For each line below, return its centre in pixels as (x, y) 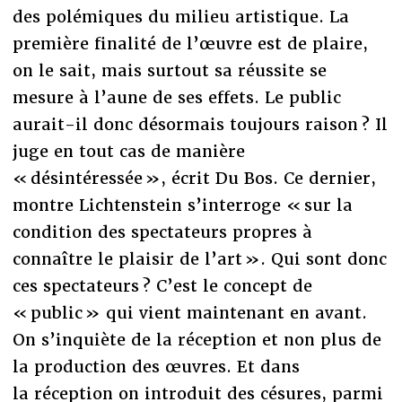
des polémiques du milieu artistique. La (180, 16)
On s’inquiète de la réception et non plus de (197, 339)
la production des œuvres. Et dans (156, 366)
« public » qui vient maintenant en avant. (189, 312)
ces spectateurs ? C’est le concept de (162, 285)
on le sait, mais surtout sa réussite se (169, 70)
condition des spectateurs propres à (162, 232)
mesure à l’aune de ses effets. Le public (176, 97)
